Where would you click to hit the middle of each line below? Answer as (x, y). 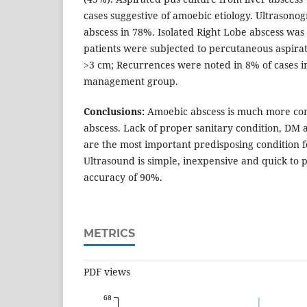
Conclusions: (115, 112)
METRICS (109, 234)
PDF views (107, 272)
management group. (131, 82)
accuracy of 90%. (128, 177)
